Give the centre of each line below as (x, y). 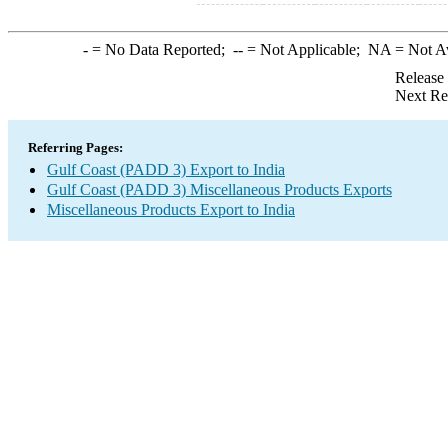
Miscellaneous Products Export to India (171, 209)
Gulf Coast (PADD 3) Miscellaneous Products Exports (219, 189)
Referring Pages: (75, 147)
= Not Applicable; (305, 49)
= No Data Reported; (160, 49)
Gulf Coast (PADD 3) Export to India (166, 169)
